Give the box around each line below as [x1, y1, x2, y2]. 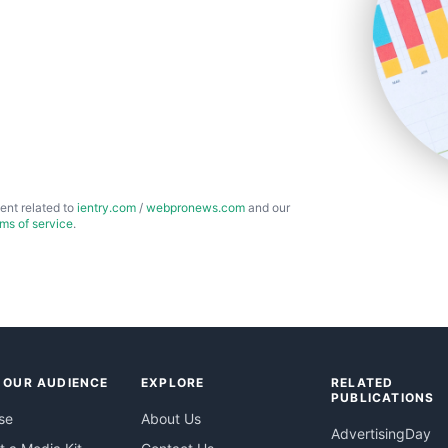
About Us [141, 409, 201, 427]
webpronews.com [146, 199, 245, 215]
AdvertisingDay [331, 424, 431, 442]
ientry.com [77, 199, 136, 215]
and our [245, 199, 290, 215]
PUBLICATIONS [331, 389, 435, 405]
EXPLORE [141, 374, 205, 390]
